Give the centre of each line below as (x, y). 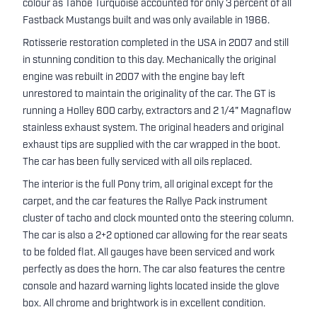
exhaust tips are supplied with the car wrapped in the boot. (151, 146)
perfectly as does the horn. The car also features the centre (154, 270)
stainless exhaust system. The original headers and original (153, 129)
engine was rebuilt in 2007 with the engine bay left (134, 78)
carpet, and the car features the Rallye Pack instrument (145, 202)
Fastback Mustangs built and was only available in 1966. (146, 21)
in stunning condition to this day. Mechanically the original (149, 61)
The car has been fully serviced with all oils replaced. (137, 163)
